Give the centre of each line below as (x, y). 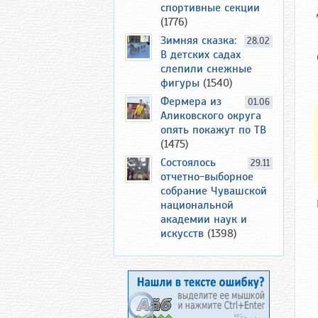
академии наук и (204, 219)
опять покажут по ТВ (213, 130)
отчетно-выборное (207, 177)
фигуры (180, 83)
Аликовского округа (211, 116)
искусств (182, 234)
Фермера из (191, 102)
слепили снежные (206, 69)
